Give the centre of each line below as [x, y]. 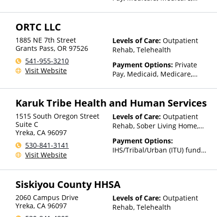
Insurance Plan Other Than [156, 16]
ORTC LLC [38, 27]
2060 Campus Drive [47, 197]
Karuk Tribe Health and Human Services [111, 103]
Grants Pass [35, 48]
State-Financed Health [148, 7]
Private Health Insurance [152, 83]
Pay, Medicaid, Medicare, [152, 74]
